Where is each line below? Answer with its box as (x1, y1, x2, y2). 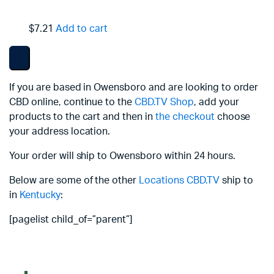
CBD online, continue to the (9, 97, 135, 107)
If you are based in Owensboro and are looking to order (9, 83, 259, 92)
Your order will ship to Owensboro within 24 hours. (9, 151, 235, 161)
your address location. (9, 127, 111, 136)
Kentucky (19, 190, 61, 200)
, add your (193, 97, 239, 107)
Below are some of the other (9, 176, 139, 185)
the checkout (155, 112, 215, 122)
